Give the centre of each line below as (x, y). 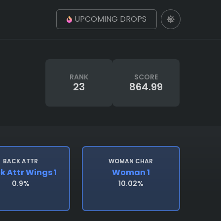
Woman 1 (131, 172)
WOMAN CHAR (131, 161)
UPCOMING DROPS (110, 19)
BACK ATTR (21, 161)
